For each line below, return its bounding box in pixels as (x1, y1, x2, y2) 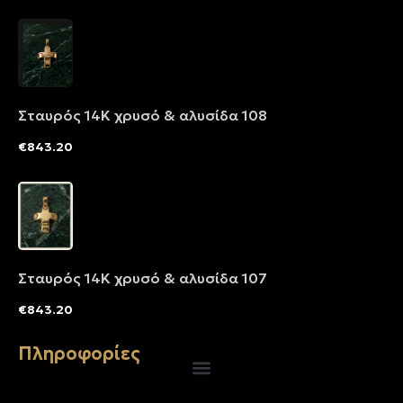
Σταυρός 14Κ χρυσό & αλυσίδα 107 (179, 268, 267, 287)
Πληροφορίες (18, 341, 140, 365)
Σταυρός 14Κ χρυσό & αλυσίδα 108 (179, 106, 267, 125)
